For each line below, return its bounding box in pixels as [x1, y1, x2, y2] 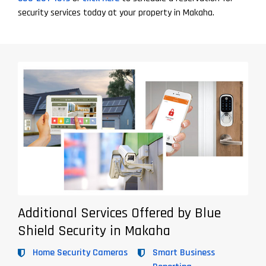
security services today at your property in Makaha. [18, 7, 214, 20]
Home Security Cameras [33, 246, 128, 259]
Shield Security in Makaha [18, 222, 170, 240]
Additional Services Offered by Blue [18, 204, 221, 223]
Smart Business [153, 246, 215, 259]
